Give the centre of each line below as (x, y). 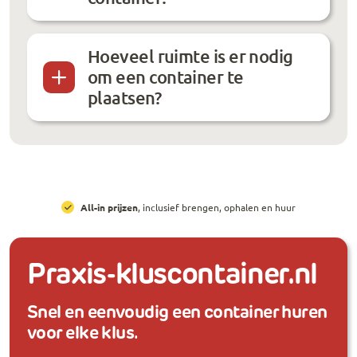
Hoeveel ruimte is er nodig (190, 56)
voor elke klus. (83, 333)
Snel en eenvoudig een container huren (177, 313)
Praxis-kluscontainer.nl (172, 275)
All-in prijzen (109, 208)
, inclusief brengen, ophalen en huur (217, 208)
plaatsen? (125, 98)
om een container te (166, 77)
